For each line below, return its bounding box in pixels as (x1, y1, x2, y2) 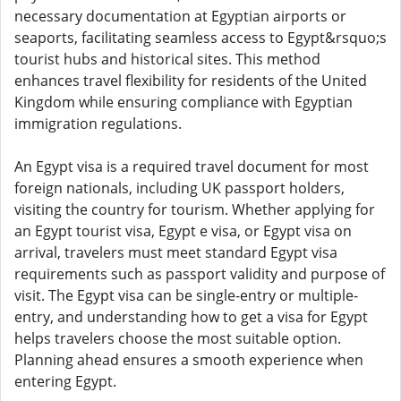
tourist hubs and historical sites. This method (14, 49, 320, 69)
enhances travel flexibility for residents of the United (14, 71, 367, 90)
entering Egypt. (14, 371, 116, 391)
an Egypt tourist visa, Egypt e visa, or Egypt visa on (14, 221, 352, 241)
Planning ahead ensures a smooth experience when (14, 350, 363, 370)
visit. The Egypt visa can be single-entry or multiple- (14, 286, 358, 305)
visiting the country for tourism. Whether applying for (14, 200, 375, 219)
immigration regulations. (14, 114, 182, 133)
